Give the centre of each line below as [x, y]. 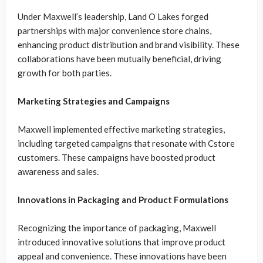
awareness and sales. [58, 172]
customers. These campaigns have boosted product [117, 158]
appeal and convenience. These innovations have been [122, 256]
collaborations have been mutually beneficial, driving [119, 59]
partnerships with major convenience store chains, [114, 31]
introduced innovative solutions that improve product [122, 242]
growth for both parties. [65, 73]
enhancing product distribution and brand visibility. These [129, 45]
